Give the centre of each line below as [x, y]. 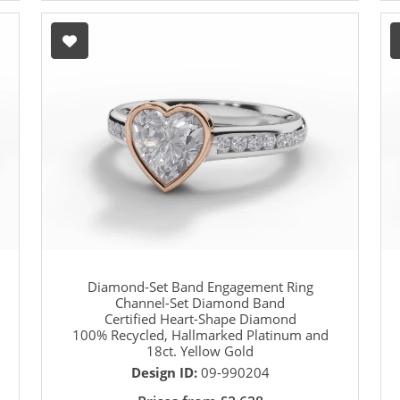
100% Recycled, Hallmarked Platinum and [200, 335]
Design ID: [166, 373]
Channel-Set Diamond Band [200, 303]
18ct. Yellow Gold [200, 351]
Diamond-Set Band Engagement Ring [200, 287]
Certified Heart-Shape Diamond [200, 319]
